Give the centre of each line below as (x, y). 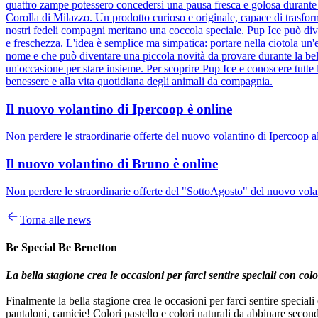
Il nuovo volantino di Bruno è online (112, 164)
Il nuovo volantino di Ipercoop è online (119, 109)
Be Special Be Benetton (61, 248)
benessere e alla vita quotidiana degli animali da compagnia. (139, 82)
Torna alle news (55, 219)
